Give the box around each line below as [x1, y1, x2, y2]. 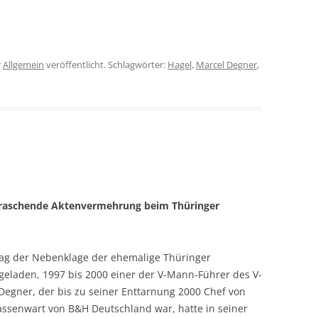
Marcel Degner [196, 58, 257, 71]
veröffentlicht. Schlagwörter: [44, 58, 168, 71]
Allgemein [3, 58, 44, 71]
